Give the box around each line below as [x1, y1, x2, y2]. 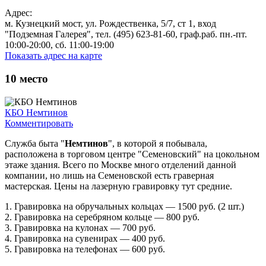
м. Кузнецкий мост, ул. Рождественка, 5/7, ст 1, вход [5, 18, 216, 29]
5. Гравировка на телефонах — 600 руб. [5, 243, 165, 254]
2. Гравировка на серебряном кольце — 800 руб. [5, 211, 199, 222]
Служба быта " [5, 138, 65, 148]
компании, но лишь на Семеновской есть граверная [5, 170, 214, 180]
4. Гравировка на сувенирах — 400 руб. [5, 233, 165, 243]
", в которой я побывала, [108, 138, 207, 148]
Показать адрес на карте [5, 50, 102, 61]
